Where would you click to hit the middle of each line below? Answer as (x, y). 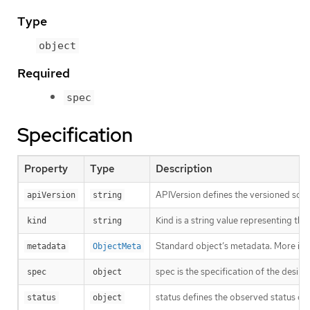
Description (184, 169)
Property (46, 169)
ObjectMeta (117, 247)
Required (44, 73)
